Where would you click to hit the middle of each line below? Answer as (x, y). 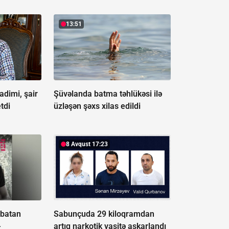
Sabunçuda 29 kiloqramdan (104, 214)
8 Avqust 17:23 (87, 144)
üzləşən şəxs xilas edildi (97, 106)
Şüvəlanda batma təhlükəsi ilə (108, 94)
